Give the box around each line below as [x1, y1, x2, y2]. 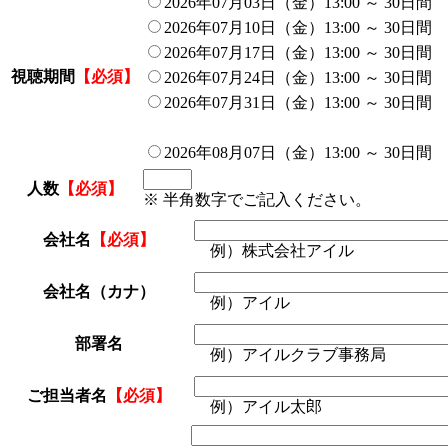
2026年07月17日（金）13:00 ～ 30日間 [164, 44, 432, 62]
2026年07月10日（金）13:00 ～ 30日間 [164, 19, 432, 37]
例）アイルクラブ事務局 [194, 346, 386, 364]
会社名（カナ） [43, 283, 155, 301]
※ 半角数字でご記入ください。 [143, 191, 371, 209]
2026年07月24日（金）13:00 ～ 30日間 [164, 69, 432, 87]
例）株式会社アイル [194, 242, 354, 260]
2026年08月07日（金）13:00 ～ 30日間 [164, 144, 432, 162]
